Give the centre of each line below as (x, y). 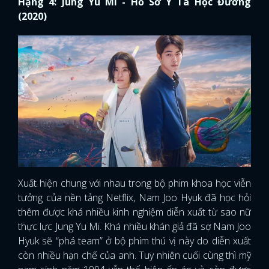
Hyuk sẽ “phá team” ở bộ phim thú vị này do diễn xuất (134, 241)
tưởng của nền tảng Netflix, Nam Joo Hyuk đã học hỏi (134, 198)
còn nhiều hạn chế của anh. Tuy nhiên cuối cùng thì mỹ (134, 255)
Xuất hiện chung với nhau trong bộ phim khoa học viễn (134, 183)
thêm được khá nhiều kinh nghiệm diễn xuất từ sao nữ (134, 212)
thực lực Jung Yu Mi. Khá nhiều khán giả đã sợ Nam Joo (134, 227)
